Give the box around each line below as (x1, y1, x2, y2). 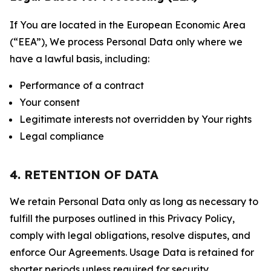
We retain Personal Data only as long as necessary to (10, 195, 258, 207)
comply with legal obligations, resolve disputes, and (10, 229, 250, 241)
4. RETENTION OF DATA (10, 167, 158, 182)
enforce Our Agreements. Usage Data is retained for (10, 246, 254, 258)
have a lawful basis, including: (10, 53, 149, 65)
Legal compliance (19, 130, 104, 142)
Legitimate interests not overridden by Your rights (19, 113, 252, 125)
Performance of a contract (19, 79, 144, 91)
